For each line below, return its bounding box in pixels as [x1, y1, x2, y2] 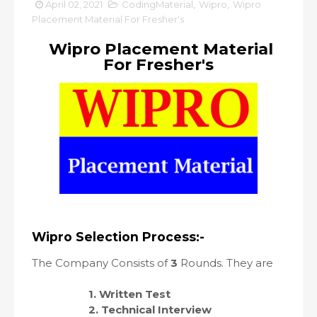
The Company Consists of [32, 256, 168, 270]
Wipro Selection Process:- [32, 229, 204, 244]
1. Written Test [88, 287, 171, 301]
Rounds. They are [180, 256, 273, 270]
